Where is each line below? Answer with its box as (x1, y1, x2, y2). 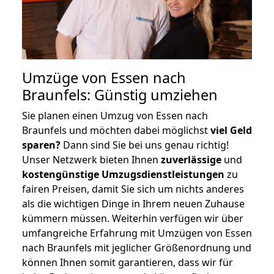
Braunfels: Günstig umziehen (22, 84, 218, 105)
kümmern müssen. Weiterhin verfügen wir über (22, 211, 243, 225)
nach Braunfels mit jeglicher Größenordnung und (22, 240, 251, 254)
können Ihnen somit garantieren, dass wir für (22, 255, 233, 269)
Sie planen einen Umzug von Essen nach (22, 108, 208, 122)
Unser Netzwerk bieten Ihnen (22, 152, 161, 166)
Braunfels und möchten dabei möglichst (22, 123, 210, 137)
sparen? (22, 138, 61, 152)
